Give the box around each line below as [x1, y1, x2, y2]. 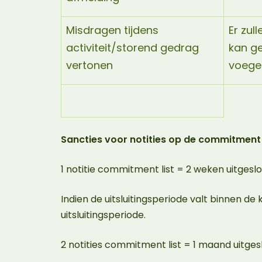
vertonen [66, 58, 116, 73]
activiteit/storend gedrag [66, 40, 199, 55]
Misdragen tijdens [66, 23, 158, 37]
